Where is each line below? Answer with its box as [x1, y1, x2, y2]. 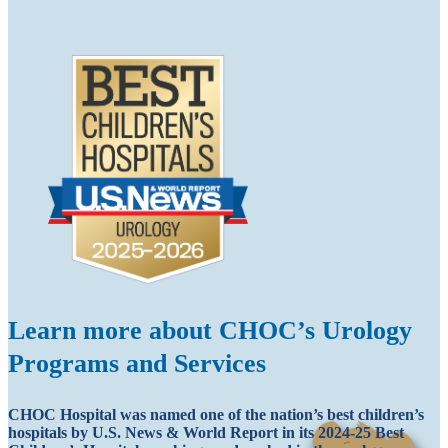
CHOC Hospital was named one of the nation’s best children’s [8, 406, 424, 424]
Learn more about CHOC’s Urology [8, 316, 412, 346]
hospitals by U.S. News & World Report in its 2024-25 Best [8, 424, 404, 442]
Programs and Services [8, 349, 266, 379]
